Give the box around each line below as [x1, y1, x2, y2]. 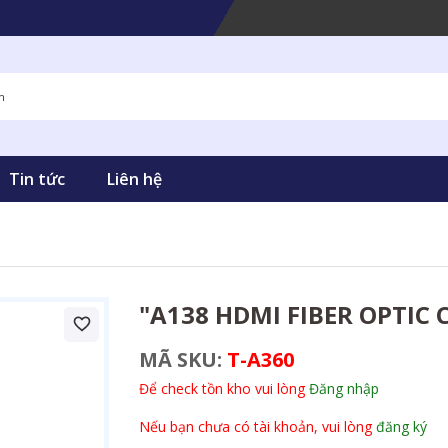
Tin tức [9, 168, 65, 190]
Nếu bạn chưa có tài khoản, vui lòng [139, 417, 376, 436]
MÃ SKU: [139, 346, 227, 373]
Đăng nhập [309, 379, 379, 398]
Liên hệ [107, 168, 162, 190]
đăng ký [376, 417, 427, 436]
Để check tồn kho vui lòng [139, 379, 309, 398]
